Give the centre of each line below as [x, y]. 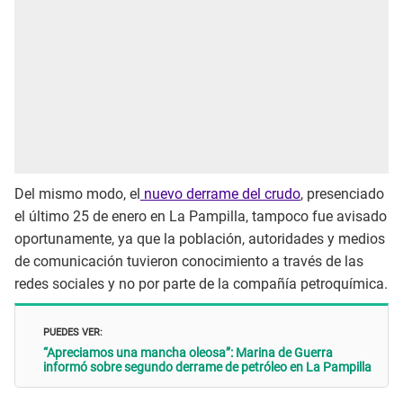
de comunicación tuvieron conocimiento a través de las [189, 262]
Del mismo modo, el [77, 194]
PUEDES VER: [73, 330]
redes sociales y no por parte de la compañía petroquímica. [201, 284]
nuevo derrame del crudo [220, 194]
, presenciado [342, 194]
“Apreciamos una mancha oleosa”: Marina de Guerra [188, 352]
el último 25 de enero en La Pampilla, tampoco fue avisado [201, 217]
